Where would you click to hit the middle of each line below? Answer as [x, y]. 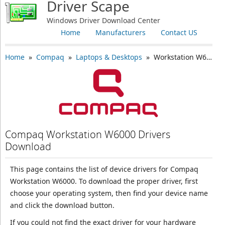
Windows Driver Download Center [103, 20]
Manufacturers [120, 32]
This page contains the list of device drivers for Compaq [104, 169]
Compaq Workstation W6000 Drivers [87, 134]
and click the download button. [62, 205]
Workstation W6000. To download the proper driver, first [104, 181]
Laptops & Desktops [109, 57]
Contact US [179, 32]
